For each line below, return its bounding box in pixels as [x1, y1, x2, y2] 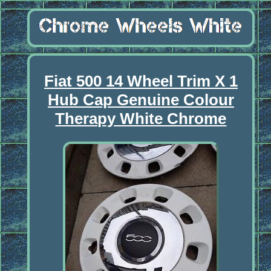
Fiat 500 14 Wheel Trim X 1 [44, 71, 238, 90]
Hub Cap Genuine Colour [47, 90, 234, 109]
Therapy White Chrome [55, 109, 227, 128]
